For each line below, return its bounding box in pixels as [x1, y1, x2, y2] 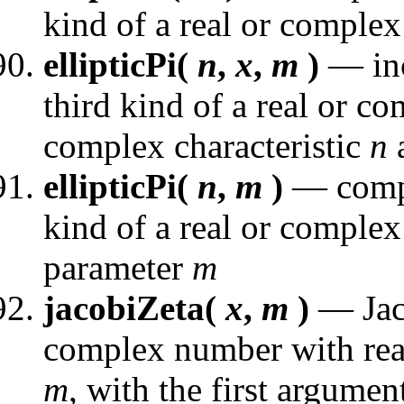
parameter [43, 247, 192, 287]
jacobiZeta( [43, 288, 225, 327]
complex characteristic [43, 125, 370, 165]
